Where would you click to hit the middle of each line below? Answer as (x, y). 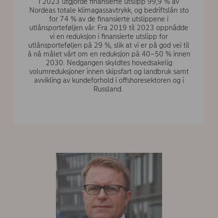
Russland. (109, 89)
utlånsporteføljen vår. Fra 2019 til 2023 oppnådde (109, 27)
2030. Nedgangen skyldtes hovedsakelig (109, 63)
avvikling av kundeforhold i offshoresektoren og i (109, 80)
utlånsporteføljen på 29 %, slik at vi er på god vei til (109, 45)
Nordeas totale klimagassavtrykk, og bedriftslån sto (109, 10)
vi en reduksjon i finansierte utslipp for (109, 36)
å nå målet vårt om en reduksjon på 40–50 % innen (109, 54)
